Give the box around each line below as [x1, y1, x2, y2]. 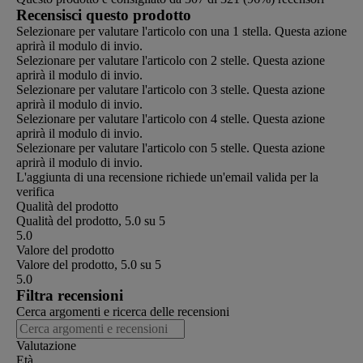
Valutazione [16, 338, 76, 352]
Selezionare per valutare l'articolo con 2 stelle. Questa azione [16, 53, 325, 67]
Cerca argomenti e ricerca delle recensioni [16, 304, 229, 318]
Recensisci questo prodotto [16, 6, 191, 23]
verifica [16, 184, 54, 199]
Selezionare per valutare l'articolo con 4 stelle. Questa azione [16, 111, 325, 126]
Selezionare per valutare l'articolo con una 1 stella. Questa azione [16, 23, 347, 38]
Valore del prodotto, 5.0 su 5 [16, 257, 161, 271]
